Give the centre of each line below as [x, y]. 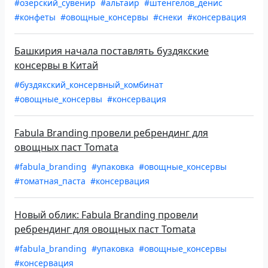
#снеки [169, 17]
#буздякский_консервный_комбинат [89, 85]
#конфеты [36, 17]
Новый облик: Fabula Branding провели [106, 215]
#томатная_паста [51, 181]
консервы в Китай [56, 66]
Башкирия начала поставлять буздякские [112, 51]
